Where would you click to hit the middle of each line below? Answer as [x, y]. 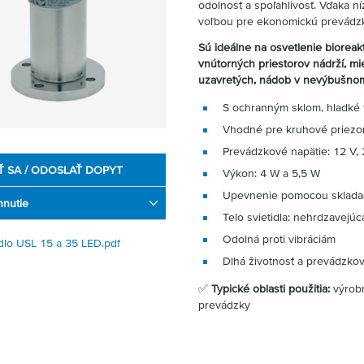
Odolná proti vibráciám [279, 239]
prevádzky [224, 305]
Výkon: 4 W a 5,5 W [271, 173]
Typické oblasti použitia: [271, 288]
